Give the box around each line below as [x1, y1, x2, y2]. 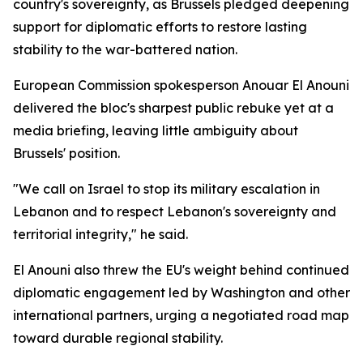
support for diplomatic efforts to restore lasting [13, 19, 307, 35]
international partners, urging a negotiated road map [13, 307, 349, 323]
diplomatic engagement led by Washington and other [13, 284, 350, 301]
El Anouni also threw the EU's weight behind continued [13, 262, 349, 278]
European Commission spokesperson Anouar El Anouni [13, 77, 349, 93]
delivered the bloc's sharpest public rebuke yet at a [13, 100, 334, 116]
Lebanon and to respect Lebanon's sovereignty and [13, 203, 336, 220]
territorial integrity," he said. [13, 226, 188, 242]
